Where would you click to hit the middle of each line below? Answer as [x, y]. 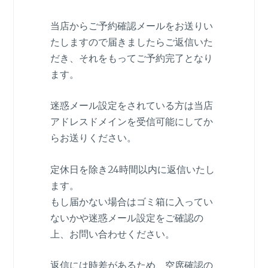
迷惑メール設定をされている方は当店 [131, 106]
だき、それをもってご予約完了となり [131, 58]
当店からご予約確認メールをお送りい [131, 25]
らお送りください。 [93, 138]
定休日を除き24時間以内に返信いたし [132, 169]
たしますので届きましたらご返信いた [131, 42]
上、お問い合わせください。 [112, 234]
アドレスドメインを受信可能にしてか [131, 122]
